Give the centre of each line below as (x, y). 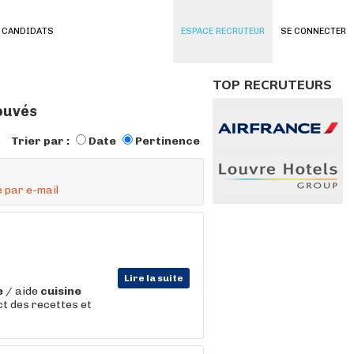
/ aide (22, 291)
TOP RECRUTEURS (272, 85)
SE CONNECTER (313, 31)
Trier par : (41, 141)
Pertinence (168, 141)
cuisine (61, 291)
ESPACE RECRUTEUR (223, 31)
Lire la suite (154, 278)
